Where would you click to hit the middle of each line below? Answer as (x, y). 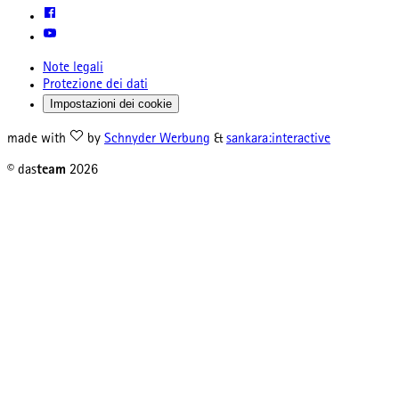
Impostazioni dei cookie (111, 104)
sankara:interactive (278, 140)
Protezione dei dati (95, 86)
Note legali (73, 69)
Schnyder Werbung (157, 140)
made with (38, 140)
